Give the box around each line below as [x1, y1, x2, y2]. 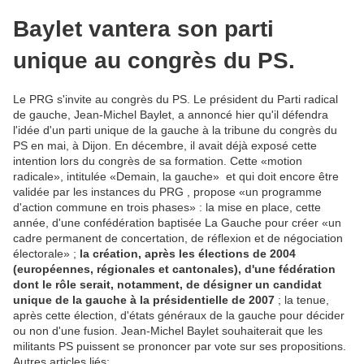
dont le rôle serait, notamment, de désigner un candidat [13, 278, 322, 292]
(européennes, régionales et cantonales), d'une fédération [13, 262, 336, 276]
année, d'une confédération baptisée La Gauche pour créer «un [13, 216, 341, 230]
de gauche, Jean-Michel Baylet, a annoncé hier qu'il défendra [13, 108, 328, 122]
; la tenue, [275, 293, 329, 307]
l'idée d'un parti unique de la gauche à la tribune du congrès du [13, 123, 337, 137]
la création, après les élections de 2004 [80, 247, 296, 261]
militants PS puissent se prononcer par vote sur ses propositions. [13, 340, 346, 353]
